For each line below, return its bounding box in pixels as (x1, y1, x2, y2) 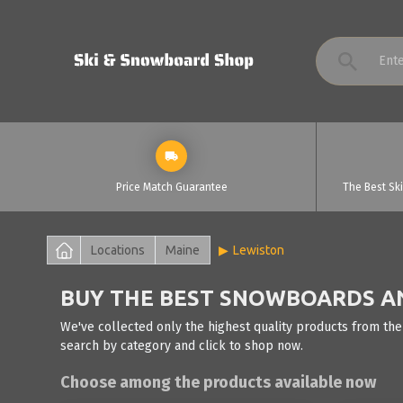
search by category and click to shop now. (60, 338, 303, 354)
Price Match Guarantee (115, 181, 228, 193)
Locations (91, 243, 145, 257)
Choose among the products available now (60, 372, 376, 392)
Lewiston (233, 243, 284, 257)
